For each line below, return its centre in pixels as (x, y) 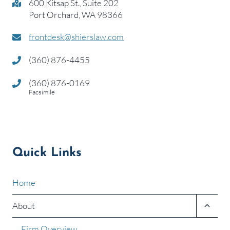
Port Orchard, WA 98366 (76, 14)
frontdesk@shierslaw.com (76, 36)
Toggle (215, 203)
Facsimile (42, 92)
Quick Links (47, 153)
